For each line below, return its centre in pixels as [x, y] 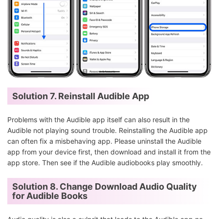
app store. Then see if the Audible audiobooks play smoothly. [105, 163]
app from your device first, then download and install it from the [109, 152]
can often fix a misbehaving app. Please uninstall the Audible [104, 141]
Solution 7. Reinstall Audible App [81, 96]
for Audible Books [50, 196]
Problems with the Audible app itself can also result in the [99, 120]
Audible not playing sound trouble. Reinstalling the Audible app [108, 131]
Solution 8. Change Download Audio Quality [105, 187]
